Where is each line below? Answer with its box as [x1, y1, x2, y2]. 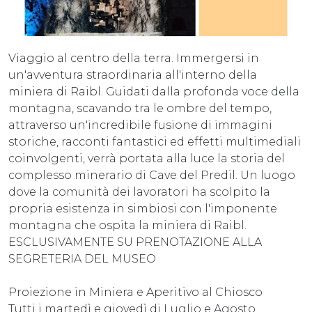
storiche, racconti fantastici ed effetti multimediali [8, 134, 301, 148]
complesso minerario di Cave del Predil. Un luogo [8, 168, 295, 182]
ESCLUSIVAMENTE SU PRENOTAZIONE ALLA [8, 235, 262, 249]
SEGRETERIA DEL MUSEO [8, 251, 156, 265]
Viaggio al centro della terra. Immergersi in [8, 51, 259, 65]
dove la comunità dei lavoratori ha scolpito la [8, 185, 270, 198]
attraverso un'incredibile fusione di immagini [8, 118, 272, 132]
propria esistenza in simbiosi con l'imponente [8, 201, 277, 215]
